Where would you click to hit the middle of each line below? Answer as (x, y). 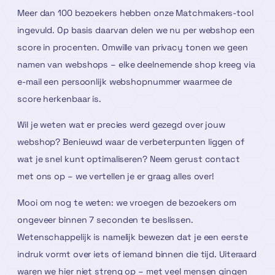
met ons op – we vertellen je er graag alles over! (116, 176)
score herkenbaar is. (60, 99)
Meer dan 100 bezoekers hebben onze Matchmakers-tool (135, 13)
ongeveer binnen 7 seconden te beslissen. (105, 219)
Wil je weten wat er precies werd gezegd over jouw (122, 125)
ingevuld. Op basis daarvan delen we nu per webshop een (136, 30)
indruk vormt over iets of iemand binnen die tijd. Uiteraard (137, 254)
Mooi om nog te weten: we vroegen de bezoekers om (127, 202)
